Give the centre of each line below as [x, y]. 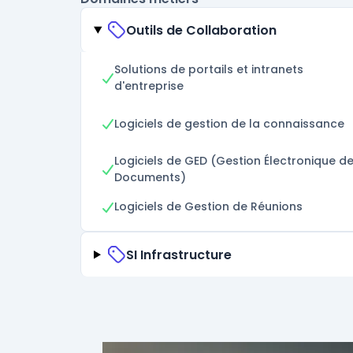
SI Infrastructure [178, 255]
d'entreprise [149, 86]
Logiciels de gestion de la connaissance [229, 123]
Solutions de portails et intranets [209, 70]
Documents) [150, 178]
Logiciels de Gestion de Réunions [208, 207]
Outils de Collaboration [201, 30]
